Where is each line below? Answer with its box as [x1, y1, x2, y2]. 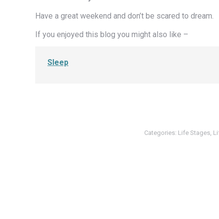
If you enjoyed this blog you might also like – [35, 30, 188, 39]
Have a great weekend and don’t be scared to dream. [35, 11, 214, 21]
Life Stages [178, 129, 210, 136]
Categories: [144, 129, 178, 136]
